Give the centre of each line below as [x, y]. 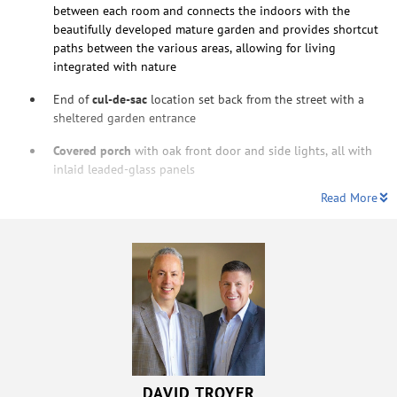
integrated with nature [115, 66]
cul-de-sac [121, 99]
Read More [349, 197]
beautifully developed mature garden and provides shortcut [216, 29]
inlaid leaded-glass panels [124, 169]
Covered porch [92, 150]
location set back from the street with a [257, 99]
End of [73, 99]
